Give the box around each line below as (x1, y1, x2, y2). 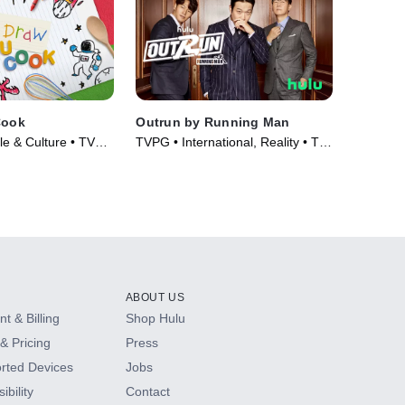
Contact (125, 383, 170, 399)
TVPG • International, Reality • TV (136, 134, 328, 149)
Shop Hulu (125, 310, 185, 325)
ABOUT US (125, 290, 185, 304)
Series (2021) (136, 152, 214, 167)
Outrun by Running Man (136, 114, 290, 129)
